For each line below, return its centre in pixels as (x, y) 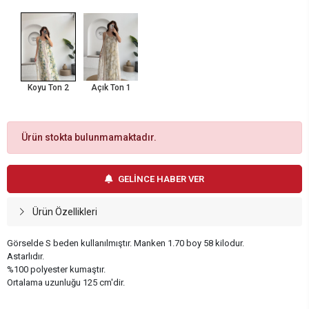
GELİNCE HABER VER (161, 179)
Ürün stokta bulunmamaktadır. (89, 137)
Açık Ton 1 (111, 88)
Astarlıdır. (26, 256)
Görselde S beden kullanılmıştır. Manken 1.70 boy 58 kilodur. (126, 243)
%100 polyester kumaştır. (56, 269)
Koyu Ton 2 (49, 88)
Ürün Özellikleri (64, 212)
